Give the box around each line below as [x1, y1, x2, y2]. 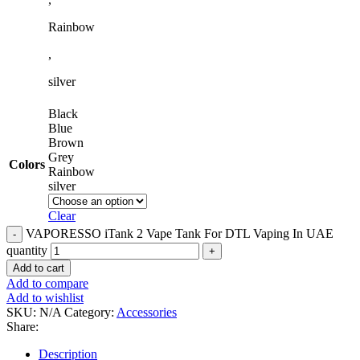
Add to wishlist [6, 290, 84, 305]
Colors [9, 157, 45, 171]
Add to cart [13, 261, 64, 274]
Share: [6, 319, 39, 333]
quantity [6, 243, 47, 257]
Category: [64, 305, 114, 319]
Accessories [117, 305, 177, 319]
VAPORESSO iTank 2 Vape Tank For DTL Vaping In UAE [26, 226, 333, 240]
